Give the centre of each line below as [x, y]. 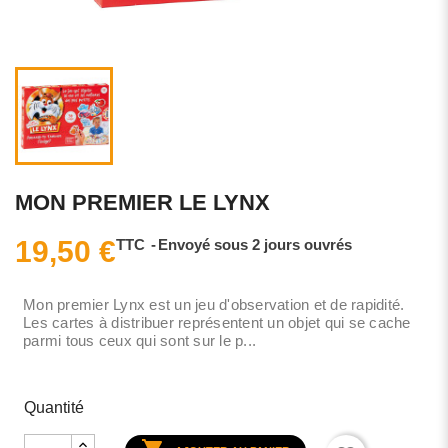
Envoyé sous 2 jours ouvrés [255, 244]
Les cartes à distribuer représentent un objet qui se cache [217, 322]
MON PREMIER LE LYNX [142, 202]
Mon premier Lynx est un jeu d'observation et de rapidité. [214, 304]
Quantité [53, 407]
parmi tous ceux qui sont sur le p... [139, 340]
